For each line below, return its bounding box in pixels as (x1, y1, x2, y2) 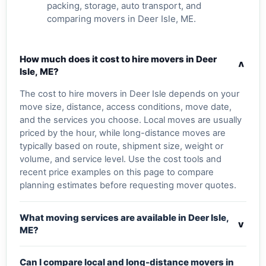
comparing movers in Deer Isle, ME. (47, 13, 196, 25)
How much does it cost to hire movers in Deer (20, 53, 217, 65)
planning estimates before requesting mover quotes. (20, 180, 236, 191)
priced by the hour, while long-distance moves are (20, 128, 226, 139)
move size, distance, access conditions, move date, (20, 102, 232, 113)
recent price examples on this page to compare (20, 167, 214, 178)
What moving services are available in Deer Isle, (20, 212, 229, 224)
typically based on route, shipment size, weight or (20, 141, 223, 152)
